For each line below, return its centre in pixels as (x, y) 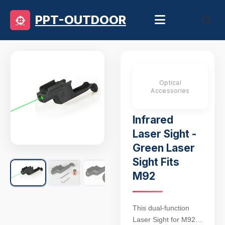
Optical (170, 83)
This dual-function (161, 208)
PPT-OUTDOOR (81, 20)
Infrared (153, 120)
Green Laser (164, 148)
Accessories (170, 91)
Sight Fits (156, 162)
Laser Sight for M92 (164, 219)
